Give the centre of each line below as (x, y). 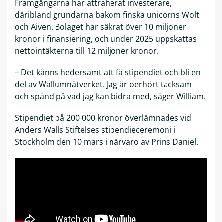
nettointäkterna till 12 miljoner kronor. (87, 51)
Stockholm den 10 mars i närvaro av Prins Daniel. (107, 142)
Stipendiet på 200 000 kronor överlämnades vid (103, 118)
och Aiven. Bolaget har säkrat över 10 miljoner (101, 27)
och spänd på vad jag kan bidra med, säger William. (110, 96)
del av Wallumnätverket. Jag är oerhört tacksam (103, 84)
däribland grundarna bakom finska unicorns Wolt (107, 15)
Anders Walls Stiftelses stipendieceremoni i (95, 130)
